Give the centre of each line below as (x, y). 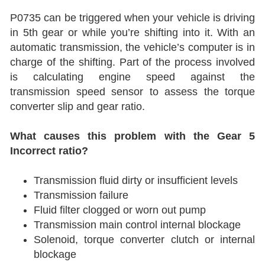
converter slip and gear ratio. (77, 106)
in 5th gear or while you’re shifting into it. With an (132, 33)
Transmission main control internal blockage (137, 225)
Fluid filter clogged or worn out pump (120, 210)
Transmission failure (81, 195)
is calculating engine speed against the (132, 77)
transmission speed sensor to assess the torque (132, 92)
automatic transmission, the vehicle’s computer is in (132, 47)
